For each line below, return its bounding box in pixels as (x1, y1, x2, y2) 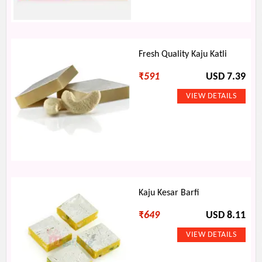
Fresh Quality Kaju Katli (139, 50, 227, 59)
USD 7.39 (205, 72, 246, 82)
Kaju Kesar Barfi (139, 188, 199, 198)
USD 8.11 (205, 211, 246, 220)
